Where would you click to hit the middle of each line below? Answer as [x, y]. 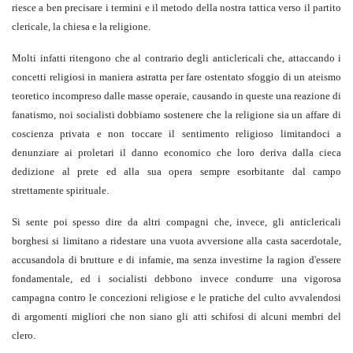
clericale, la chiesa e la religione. [81, 27]
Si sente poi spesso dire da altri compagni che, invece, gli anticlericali [176, 222]
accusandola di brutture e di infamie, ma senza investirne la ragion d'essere [176, 260]
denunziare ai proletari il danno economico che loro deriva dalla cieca [176, 153]
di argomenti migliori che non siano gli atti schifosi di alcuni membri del [176, 317]
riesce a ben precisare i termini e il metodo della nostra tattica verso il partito [176, 8]
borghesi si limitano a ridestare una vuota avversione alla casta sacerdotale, [176, 241]
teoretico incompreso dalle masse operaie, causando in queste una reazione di [176, 96]
